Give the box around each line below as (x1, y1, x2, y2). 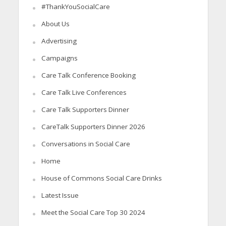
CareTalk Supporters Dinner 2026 (41, 122, 145, 132)
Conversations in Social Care (41, 139, 130, 149)
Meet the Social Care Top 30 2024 (41, 208, 145, 217)
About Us (41, 19, 70, 29)
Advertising (41, 36, 77, 46)
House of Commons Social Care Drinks (41, 174, 162, 183)
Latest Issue (41, 191, 79, 200)
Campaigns (41, 53, 78, 63)
